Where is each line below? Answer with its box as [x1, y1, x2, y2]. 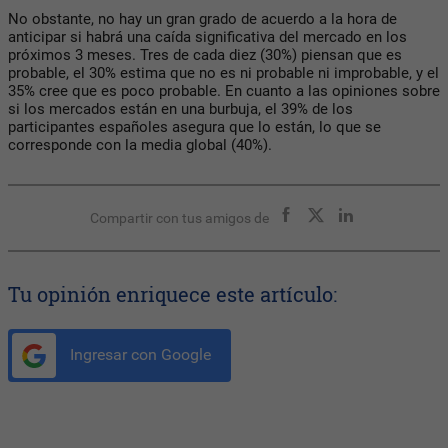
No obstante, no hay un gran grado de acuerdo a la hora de [8, 10, 397, 29]
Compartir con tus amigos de [89, 210, 269, 227]
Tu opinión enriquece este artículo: [8, 281, 337, 308]
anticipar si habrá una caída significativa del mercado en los [8, 28, 407, 47]
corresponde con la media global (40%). [8, 136, 272, 155]
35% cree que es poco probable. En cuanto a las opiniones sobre [8, 82, 440, 101]
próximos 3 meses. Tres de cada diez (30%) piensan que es [8, 46, 402, 65]
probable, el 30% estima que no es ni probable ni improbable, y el [8, 64, 439, 83]
